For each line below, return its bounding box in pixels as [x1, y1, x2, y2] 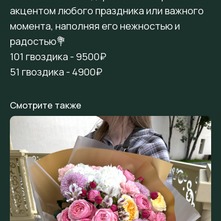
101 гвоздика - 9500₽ [10, 50, 106, 64]
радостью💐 [10, 35, 66, 48]
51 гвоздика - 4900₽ [10, 65, 102, 79]
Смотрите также [10, 99, 81, 111]
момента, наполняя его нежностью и [10, 19, 180, 33]
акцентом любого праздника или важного [10, 4, 204, 18]
